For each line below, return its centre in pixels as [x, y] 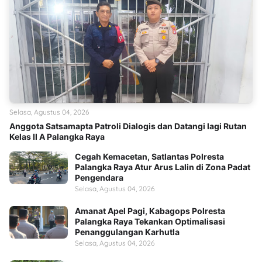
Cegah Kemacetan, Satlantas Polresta [149, 156]
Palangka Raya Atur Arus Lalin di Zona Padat [163, 167]
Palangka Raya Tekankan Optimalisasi [150, 221]
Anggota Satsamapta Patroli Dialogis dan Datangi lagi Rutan [128, 126]
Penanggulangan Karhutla [127, 232]
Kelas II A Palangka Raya [57, 136]
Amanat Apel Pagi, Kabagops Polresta [150, 211]
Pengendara [99, 177]
